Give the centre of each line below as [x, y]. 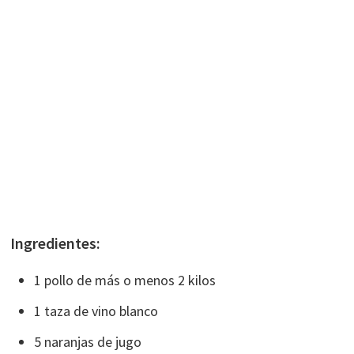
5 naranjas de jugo [88, 342]
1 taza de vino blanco [96, 311]
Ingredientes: [56, 243]
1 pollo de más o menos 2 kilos [125, 281]
